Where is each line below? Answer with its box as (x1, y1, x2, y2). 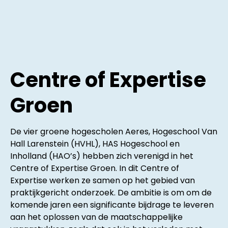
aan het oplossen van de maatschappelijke (10, 211, 183, 223)
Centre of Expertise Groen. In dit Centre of (10, 162, 179, 174)
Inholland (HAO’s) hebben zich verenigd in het (10, 150, 193, 162)
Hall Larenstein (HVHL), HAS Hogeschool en (10, 137, 180, 150)
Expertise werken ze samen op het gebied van (10, 174, 195, 186)
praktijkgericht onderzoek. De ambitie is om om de (10, 186, 212, 198)
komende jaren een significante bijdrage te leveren (10, 198, 214, 211)
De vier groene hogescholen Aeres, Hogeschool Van (10, 125, 217, 137)
